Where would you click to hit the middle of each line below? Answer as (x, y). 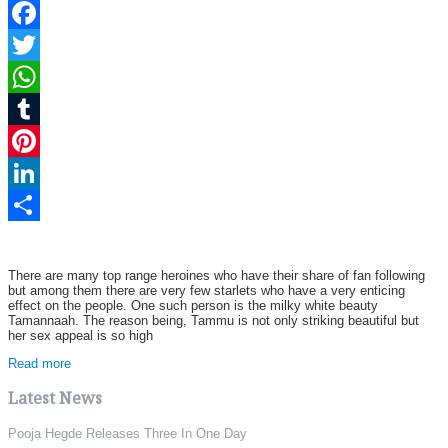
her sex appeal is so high (80, 335)
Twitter (47, 77)
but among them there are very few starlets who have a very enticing (206, 290)
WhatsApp (62, 109)
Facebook (55, 45)
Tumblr (48, 141)
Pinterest (55, 173)
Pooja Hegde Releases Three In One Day (127, 433)
